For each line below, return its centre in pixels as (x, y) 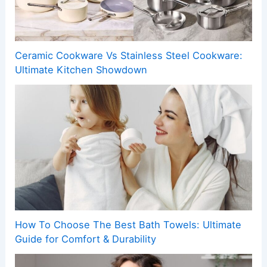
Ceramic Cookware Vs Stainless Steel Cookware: (129, 56)
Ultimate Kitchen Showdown (81, 70)
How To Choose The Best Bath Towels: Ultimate (128, 225)
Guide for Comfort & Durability (86, 239)
